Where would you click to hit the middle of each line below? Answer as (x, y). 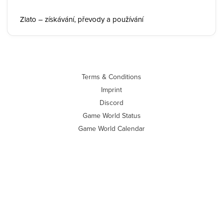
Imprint (111, 90)
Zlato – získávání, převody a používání (82, 19)
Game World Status (111, 115)
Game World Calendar (111, 128)
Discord (111, 103)
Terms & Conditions (111, 77)
